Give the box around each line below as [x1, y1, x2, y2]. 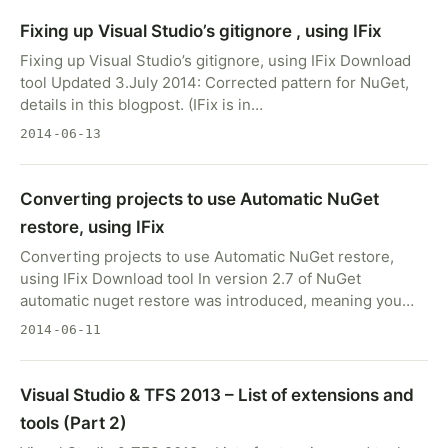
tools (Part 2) [20, 413, 127, 433]
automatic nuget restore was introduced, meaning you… [20, 291, 414, 310]
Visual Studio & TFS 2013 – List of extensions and [20, 385, 414, 405]
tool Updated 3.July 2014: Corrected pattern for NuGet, [20, 73, 409, 92]
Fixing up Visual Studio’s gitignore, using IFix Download [20, 51, 411, 70]
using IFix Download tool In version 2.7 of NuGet [20, 269, 361, 288]
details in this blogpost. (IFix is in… [20, 95, 263, 114]
